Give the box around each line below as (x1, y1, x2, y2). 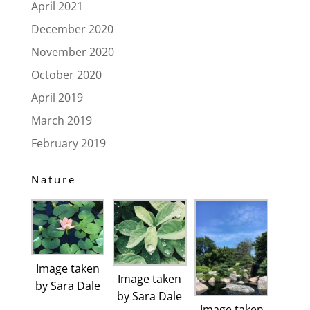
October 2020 (30, 66, 102, 82)
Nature (30, 172, 76, 186)
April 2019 (30, 89, 83, 105)
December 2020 (30, 21, 113, 37)
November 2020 (30, 44, 114, 60)
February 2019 (30, 135, 106, 151)
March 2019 (30, 112, 92, 128)
